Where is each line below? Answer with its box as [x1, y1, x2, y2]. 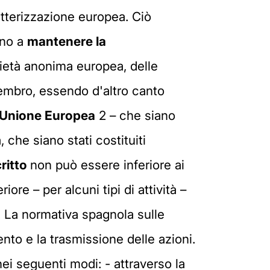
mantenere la [27, 34, 106, 49]
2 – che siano [95, 108, 175, 123]
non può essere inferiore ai [30, 157, 184, 172]
